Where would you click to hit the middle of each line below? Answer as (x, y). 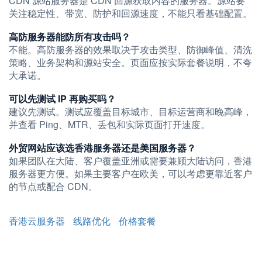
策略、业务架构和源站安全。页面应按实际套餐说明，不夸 (130, 62)
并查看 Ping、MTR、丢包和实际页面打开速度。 (109, 124)
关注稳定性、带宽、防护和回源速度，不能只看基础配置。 (130, 13)
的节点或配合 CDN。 (53, 186)
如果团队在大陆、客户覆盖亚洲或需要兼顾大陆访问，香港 (130, 161)
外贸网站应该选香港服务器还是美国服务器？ (102, 148)
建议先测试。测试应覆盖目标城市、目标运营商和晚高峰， (130, 111)
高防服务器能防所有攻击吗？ (70, 37)
